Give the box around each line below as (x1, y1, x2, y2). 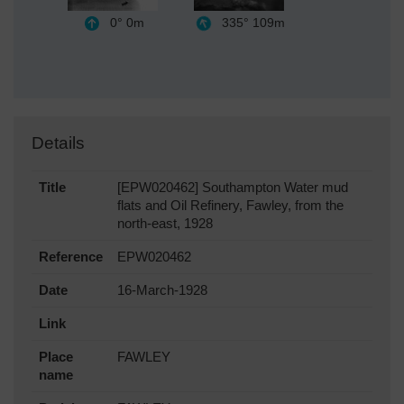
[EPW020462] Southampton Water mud (117, 179, 348, 195)
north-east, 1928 (117, 216, 213, 231)
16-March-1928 (117, 282, 207, 298)
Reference (39, 249, 103, 264)
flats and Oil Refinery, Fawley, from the (117, 197, 344, 213)
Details (32, 133, 85, 152)
